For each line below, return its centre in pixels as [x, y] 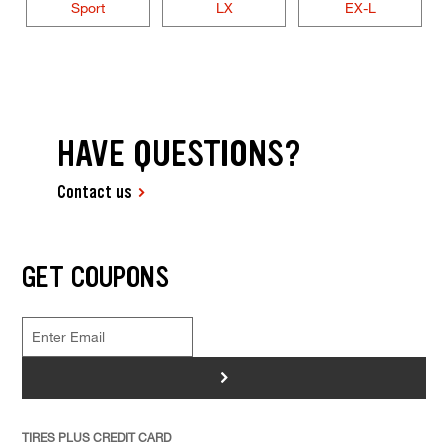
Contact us [95, 192]
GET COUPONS [95, 276]
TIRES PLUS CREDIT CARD [96, 436]
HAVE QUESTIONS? [179, 154]
